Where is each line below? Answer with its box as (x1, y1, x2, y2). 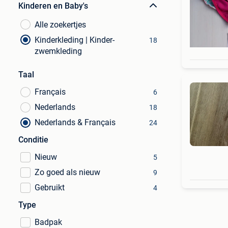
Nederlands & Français (35, 118, 116, 127)
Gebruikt (35, 183, 65, 192)
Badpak (35, 217, 62, 227)
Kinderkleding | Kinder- (35, 35, 115, 45)
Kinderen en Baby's (18, 1, 88, 11)
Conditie (18, 135, 48, 145)
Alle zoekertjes (35, 20, 86, 30)
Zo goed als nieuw (35, 167, 100, 177)
